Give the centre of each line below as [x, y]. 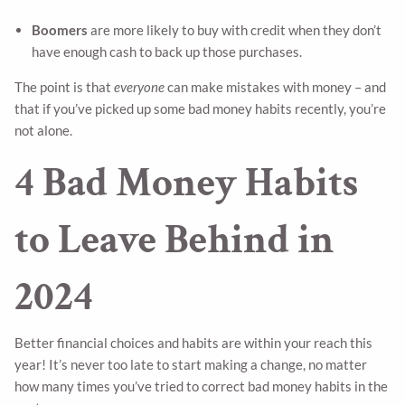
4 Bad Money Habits [187, 183]
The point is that [65, 86]
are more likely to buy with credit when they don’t [234, 29]
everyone [140, 86]
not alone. [44, 130]
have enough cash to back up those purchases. [166, 51]
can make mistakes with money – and [276, 86]
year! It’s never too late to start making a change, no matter [191, 365]
